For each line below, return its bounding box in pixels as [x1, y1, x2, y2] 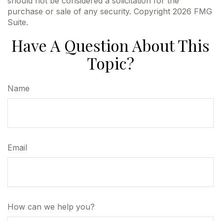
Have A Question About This [11, 35, 210, 56]
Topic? [87, 52, 134, 74]
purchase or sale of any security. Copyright [7, 6, 173, 16]
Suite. [7, 17, 28, 27]
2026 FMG [173, 6, 212, 16]
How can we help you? [7, 202, 95, 212]
